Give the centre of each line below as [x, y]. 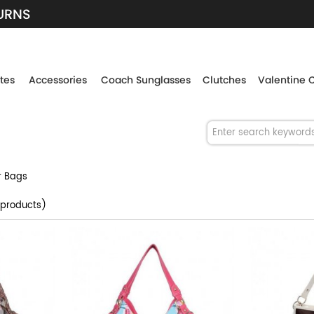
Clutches [224, 80]
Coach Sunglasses [146, 80]
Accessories [58, 80]
